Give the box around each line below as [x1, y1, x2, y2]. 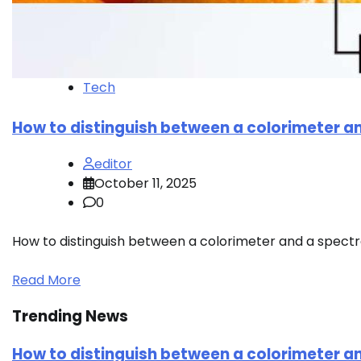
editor [94, 155, 132, 174]
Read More [12, 271, 81, 290]
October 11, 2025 [94, 174, 197, 193]
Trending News [12, 305, 128, 327]
